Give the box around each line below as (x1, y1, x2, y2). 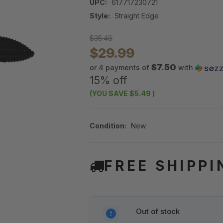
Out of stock (136, 207, 180, 217)
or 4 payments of (90, 63, 151, 72)
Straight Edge (114, 11, 159, 20)
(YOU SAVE (90, 89, 128, 98)
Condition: (90, 121, 126, 130)
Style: (90, 11, 110, 20)
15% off (90, 74, 127, 87)
